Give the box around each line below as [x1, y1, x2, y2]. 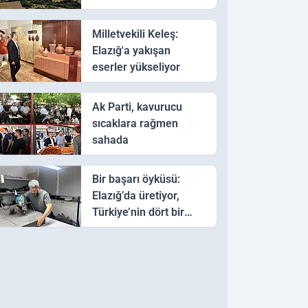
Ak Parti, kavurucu [91, 100, 182, 113]
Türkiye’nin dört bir [91, 206, 184, 219]
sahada [91, 133, 129, 146]
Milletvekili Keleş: [91, 27, 178, 41]
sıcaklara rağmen [91, 116, 178, 130]
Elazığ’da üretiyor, [91, 189, 179, 203]
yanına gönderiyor [91, 222, 181, 236]
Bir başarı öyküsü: [91, 173, 180, 186]
